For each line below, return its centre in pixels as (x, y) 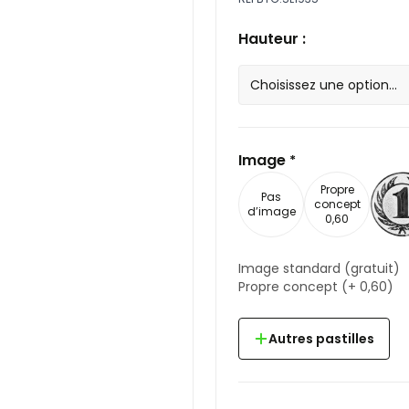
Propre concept (290, 287)
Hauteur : (272, 39)
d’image (271, 211)
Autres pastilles (321, 339)
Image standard (291, 268)
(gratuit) (372, 268)
